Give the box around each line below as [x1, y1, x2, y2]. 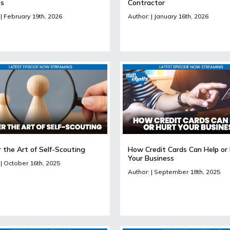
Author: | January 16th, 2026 [128, 12, 208, 20]
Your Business [128, 153, 174, 163]
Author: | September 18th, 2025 [128, 167, 220, 176]
